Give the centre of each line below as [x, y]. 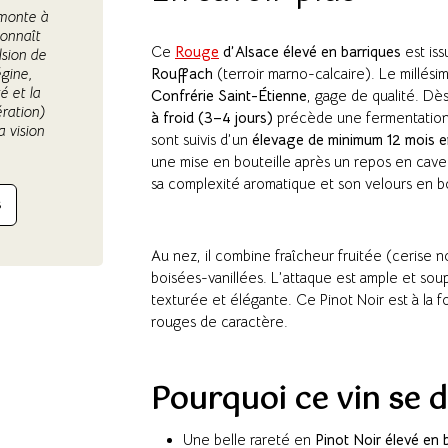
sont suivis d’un [201, 140]
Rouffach [182, 74]
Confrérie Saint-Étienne [229, 96]
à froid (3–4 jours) [212, 118]
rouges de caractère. [219, 322]
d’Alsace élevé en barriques [310, 52]
